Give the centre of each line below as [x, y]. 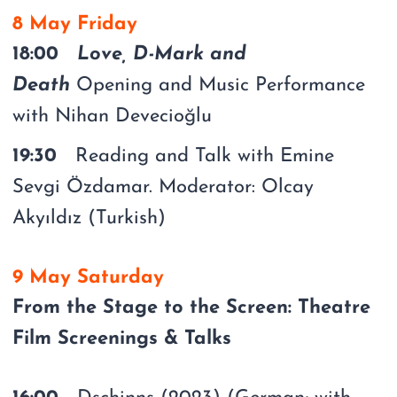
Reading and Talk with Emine [205, 156]
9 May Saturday [89, 277]
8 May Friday [75, 24]
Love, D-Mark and [162, 54]
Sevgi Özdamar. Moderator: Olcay [163, 187]
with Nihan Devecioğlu [113, 116]
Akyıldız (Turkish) [90, 218]
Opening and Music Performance [218, 85]
